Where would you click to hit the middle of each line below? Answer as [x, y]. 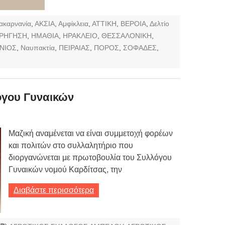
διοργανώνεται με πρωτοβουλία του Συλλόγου [90, 157]
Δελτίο [159, 23]
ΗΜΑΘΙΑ [45, 35]
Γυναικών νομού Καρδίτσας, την [65, 169]
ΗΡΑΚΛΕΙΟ [80, 35]
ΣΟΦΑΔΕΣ [140, 47]
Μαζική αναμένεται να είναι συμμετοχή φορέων [91, 133]
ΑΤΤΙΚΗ [104, 23]
